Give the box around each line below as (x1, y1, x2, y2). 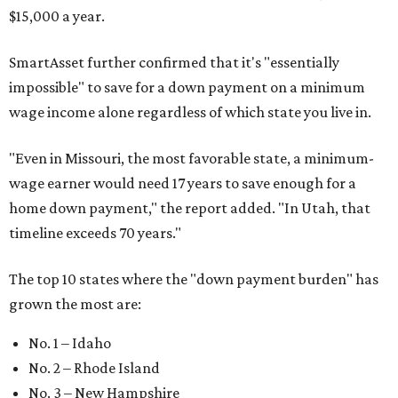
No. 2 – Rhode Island (28, 359, 160, 377)
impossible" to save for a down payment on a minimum (9, 78, 365, 96)
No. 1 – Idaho (28, 334, 111, 352)
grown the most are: (9, 295, 141, 313)
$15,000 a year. (9, 7, 105, 25)
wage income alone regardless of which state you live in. (9, 103, 371, 121)
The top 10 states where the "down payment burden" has (9, 270, 378, 288)
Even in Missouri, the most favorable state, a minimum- (15, 149, 374, 167)
